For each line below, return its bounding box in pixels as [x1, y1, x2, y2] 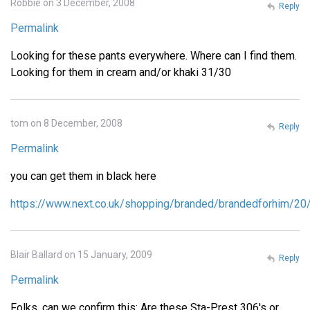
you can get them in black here [10, 169, 156, 183]
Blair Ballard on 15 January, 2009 [10, 248, 152, 260]
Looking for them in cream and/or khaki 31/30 [10, 65, 231, 79]
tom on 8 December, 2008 [10, 117, 122, 129]
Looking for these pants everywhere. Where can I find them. [10, 48, 297, 62]
